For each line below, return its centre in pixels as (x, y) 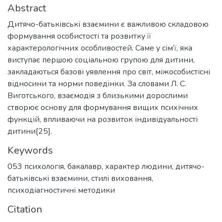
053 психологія (36, 166)
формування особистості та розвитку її (79, 36)
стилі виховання (121, 178)
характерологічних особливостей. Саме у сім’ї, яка (100, 48)
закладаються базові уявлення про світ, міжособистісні (109, 72)
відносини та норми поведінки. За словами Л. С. (97, 83)
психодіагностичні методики (61, 190)
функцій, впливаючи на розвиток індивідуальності (103, 119)
